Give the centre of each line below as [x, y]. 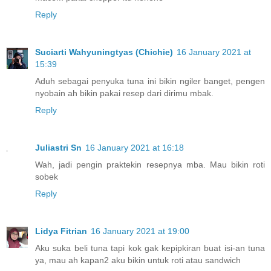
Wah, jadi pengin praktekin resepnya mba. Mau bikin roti [150, 164]
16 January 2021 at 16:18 [135, 147]
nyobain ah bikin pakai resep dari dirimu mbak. [124, 93]
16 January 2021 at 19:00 [140, 231]
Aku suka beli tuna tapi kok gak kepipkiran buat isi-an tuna [150, 248]
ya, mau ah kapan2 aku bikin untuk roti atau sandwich [138, 260]
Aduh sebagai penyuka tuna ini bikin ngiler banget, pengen [150, 81]
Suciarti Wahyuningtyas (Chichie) [104, 52]
